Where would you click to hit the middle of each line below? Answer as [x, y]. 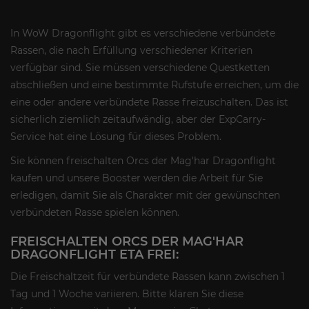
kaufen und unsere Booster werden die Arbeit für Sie [137, 178]
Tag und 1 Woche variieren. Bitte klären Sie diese [127, 293]
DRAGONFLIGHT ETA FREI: [94, 254]
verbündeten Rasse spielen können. [95, 212]
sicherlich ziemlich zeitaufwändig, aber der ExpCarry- [138, 119]
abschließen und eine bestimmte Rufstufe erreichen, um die [154, 84]
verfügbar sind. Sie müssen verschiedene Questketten [140, 67]
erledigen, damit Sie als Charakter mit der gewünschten [145, 195]
